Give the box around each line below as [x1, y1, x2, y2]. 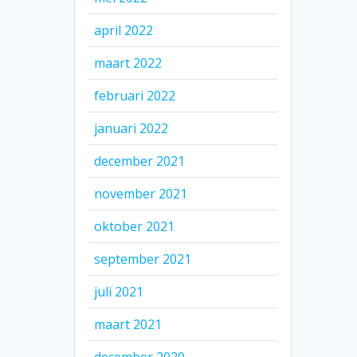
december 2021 [94, 152, 186, 171]
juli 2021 [94, 283, 144, 301]
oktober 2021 [94, 218, 175, 236]
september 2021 [94, 250, 192, 269]
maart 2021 [94, 316, 163, 334]
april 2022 [94, 22, 154, 40]
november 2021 [94, 185, 188, 203]
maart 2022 [94, 54, 163, 73]
